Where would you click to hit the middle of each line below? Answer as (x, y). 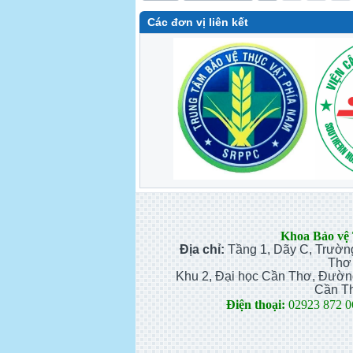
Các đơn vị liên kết (198, 22)
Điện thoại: (255, 305)
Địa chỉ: (204, 249)
